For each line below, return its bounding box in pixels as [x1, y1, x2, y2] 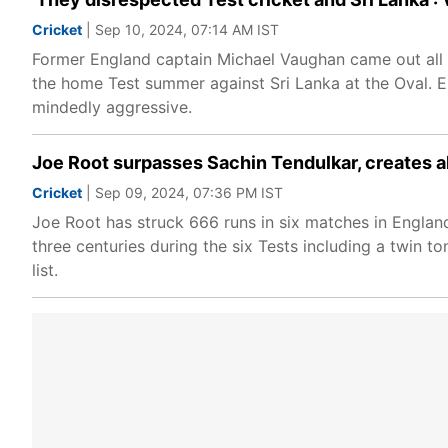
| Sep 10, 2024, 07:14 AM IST [82, 21, 279, 38]
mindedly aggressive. [32, 97, 192, 117]
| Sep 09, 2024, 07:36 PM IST [82, 184, 283, 201]
